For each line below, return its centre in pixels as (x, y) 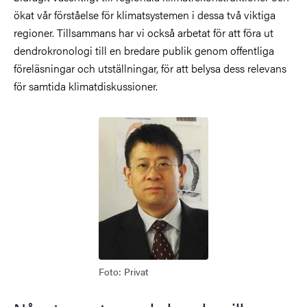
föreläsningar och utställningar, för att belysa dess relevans (150, 68)
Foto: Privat (124, 271)
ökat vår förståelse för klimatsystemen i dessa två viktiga (145, 14)
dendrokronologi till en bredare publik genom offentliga (144, 50)
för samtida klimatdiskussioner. (86, 86)
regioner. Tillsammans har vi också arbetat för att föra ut (144, 32)
